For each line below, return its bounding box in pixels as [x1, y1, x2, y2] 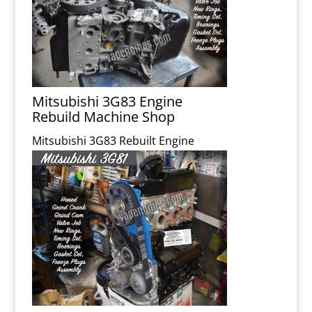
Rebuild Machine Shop [32, 107, 175, 126]
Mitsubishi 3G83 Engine [32, 91, 183, 111]
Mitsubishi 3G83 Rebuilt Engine [32, 132, 195, 148]
